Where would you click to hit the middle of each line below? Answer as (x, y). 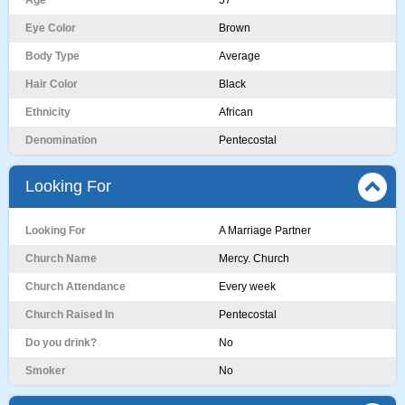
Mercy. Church (254, 259)
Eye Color (51, 28)
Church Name (61, 259)
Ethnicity (48, 112)
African (236, 112)
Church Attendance (75, 287)
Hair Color (52, 84)
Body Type (52, 56)
